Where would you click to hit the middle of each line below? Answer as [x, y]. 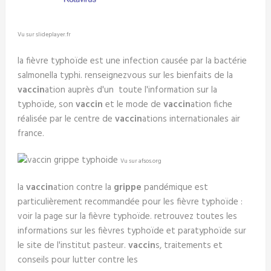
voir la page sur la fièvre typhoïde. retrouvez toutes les [127, 217]
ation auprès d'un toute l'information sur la [131, 90]
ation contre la [83, 188]
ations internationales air [191, 119]
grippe [127, 188]
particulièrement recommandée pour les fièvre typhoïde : [130, 202]
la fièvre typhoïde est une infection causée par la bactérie [132, 61]
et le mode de [133, 105]
